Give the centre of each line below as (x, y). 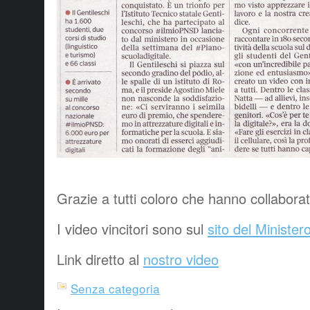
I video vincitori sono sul (132, 228)
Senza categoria (115, 288)
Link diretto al (100, 259)
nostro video (181, 259)
